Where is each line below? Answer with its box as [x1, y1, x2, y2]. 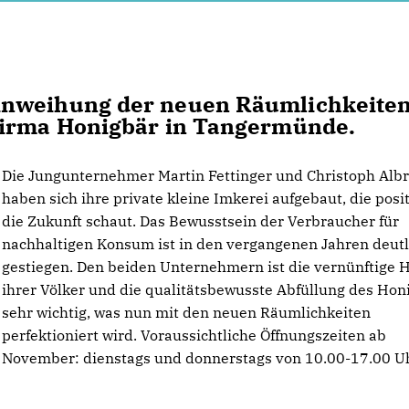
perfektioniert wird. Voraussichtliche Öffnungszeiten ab [2, 326, 387, 344]
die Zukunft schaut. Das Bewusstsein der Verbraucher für [2, 212, 400, 230]
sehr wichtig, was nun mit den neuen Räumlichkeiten [2, 303, 372, 321]
